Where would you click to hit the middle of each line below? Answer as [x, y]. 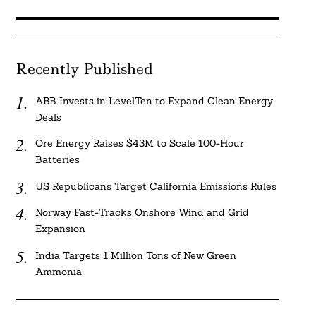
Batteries [58, 160]
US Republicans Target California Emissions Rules [156, 186]
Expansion [61, 229]
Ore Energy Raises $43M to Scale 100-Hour [140, 144]
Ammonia [59, 271]
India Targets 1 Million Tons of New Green [136, 255]
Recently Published [84, 69]
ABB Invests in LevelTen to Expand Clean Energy [154, 101]
